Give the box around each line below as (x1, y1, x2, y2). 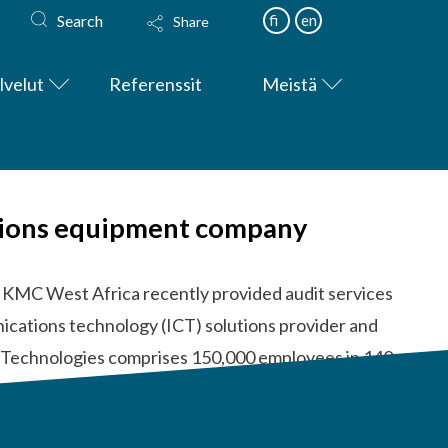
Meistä (262, 72, 318, 95)
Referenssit (109, 72, 203, 95)
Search (57, 10, 104, 30)
